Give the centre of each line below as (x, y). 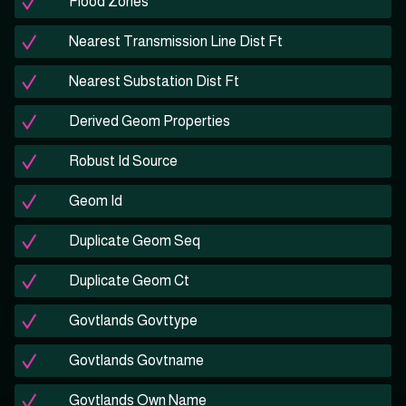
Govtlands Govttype (133, 321)
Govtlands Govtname (136, 361)
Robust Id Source (123, 161)
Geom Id (96, 201)
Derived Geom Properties (150, 121)
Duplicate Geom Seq (135, 241)
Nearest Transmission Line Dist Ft (176, 42)
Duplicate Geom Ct (129, 281)
